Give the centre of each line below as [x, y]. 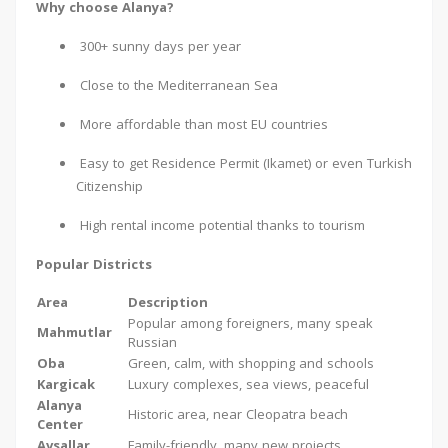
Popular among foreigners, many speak [250, 323]
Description [168, 302]
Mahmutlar [74, 332]
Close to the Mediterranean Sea [177, 85]
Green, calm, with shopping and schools [251, 363]
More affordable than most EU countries [202, 124]
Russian [152, 342]
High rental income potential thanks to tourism [220, 225]
